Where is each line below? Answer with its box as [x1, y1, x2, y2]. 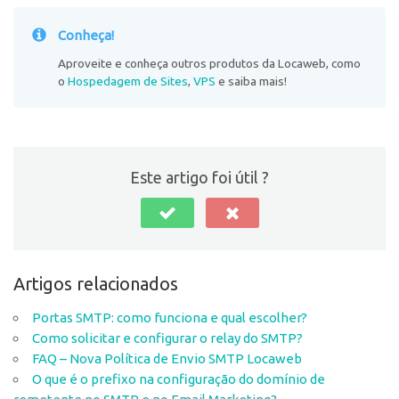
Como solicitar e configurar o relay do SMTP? [32, 330, 303, 346]
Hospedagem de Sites [68, 74, 188, 89]
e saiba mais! [216, 74, 287, 89]
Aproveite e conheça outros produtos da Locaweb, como [58, 56, 361, 71]
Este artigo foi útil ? [130, 168, 269, 187]
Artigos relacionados [13, 273, 178, 295]
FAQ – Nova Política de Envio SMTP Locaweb [32, 351, 302, 367]
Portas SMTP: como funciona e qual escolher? [32, 310, 307, 326]
